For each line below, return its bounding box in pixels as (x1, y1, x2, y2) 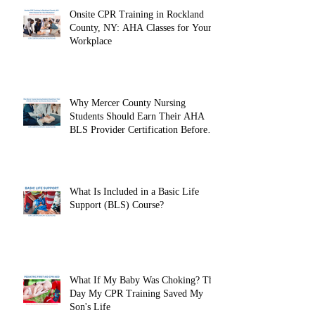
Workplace (70, 35, 112, 46)
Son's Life (70, 301, 110, 312)
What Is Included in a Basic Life (70, 186, 199, 197)
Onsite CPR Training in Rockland (70, 8, 204, 20)
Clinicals (70, 137, 104, 148)
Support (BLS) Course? (70, 199, 164, 210)
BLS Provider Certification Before (70, 124, 207, 135)
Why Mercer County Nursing (70, 97, 186, 108)
